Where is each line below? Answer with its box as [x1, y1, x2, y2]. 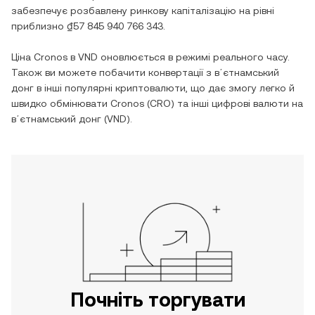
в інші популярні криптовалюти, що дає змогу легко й [34, 82, 295, 94]
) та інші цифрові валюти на [171, 98, 303, 109]
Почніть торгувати [70, 288, 245, 311]
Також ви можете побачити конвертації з [11, 67, 214, 78]
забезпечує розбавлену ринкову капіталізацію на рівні [11, 5, 274, 16]
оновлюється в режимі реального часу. [98, 51, 290, 63]
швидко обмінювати [11, 98, 110, 109]
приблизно [11, 20, 67, 32]
